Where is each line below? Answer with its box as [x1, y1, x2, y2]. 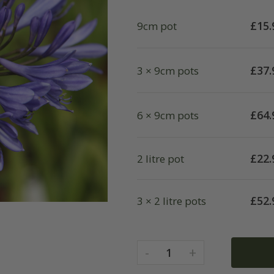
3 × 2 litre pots [137, 193, 206, 208]
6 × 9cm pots [137, 108, 199, 122]
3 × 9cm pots [137, 63, 199, 78]
